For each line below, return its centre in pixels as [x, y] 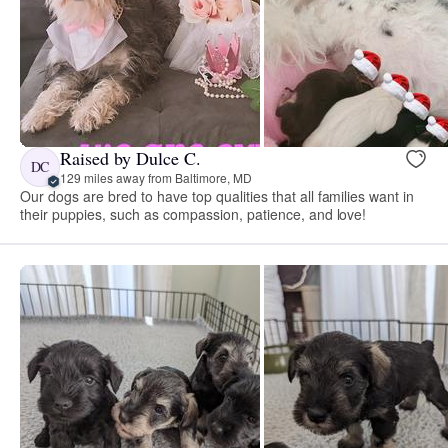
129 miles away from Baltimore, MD [156, 178]
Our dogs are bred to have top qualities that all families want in [217, 195]
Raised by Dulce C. [130, 158]
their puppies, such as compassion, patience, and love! [193, 213]
